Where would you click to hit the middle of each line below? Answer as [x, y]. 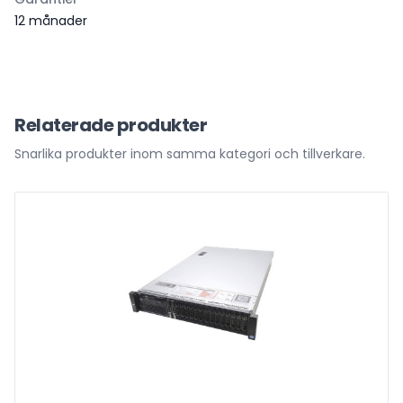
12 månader [51, 21]
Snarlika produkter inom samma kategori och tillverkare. [190, 154]
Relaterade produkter [111, 125]
